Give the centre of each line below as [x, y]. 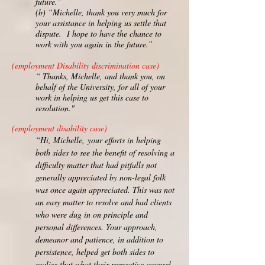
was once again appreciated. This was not [105, 190]
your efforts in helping [124, 140]
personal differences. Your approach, [96, 227]
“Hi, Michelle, [62, 140]
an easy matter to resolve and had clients [104, 202]
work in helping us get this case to [92, 97]
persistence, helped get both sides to [95, 252]
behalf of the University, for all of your [100, 87]
